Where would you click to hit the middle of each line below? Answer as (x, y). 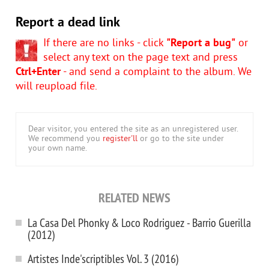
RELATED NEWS (134, 198)
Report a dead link (68, 23)
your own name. (58, 149)
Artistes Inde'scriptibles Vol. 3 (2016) (103, 258)
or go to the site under (181, 139)
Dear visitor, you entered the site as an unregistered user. (133, 129)
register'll (120, 139)
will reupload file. (56, 87)
